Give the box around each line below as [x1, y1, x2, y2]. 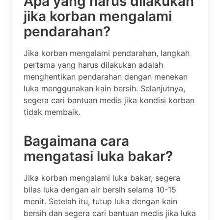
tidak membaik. [24, 107, 81, 117]
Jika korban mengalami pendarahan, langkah [24, 48, 190, 58]
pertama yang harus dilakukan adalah [24, 59, 163, 70]
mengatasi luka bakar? [24, 147, 173, 165]
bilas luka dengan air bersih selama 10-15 [24, 184, 176, 194]
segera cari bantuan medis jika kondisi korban [24, 95, 194, 105]
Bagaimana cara [24, 132, 129, 149]
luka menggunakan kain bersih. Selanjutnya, [24, 83, 185, 93]
